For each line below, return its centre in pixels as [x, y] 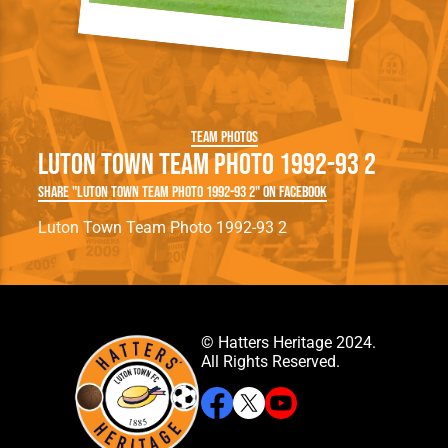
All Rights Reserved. [270, 362]
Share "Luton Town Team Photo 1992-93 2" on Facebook [183, 193]
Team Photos [224, 138]
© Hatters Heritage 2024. [288, 343]
